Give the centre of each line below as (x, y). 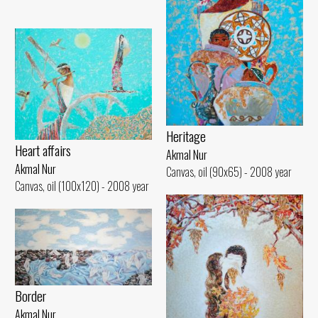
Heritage (186, 136)
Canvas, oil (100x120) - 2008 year (82, 186)
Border (31, 296)
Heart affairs (43, 150)
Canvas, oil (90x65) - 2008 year (229, 172)
